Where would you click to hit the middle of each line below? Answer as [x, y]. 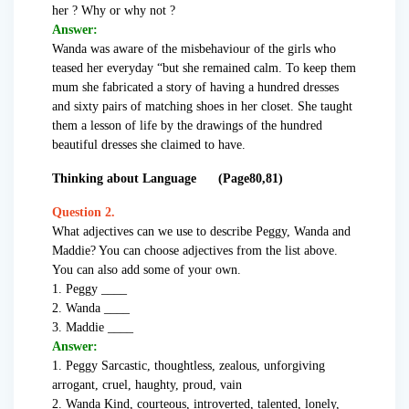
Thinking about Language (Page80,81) [168, 179]
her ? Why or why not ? [114, 11]
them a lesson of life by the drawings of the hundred [187, 126]
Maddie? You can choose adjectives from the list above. [195, 251]
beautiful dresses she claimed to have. [149, 145]
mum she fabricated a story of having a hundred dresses [195, 88]
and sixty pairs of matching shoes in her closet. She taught [202, 107]
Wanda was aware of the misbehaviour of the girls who [194, 49]
